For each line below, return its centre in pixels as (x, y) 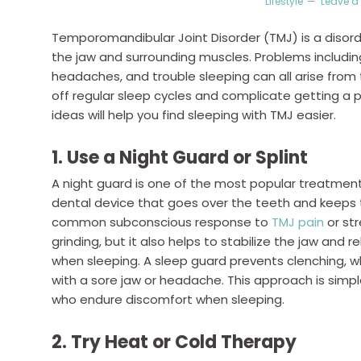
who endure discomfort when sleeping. (168, 299)
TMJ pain (298, 222)
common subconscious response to (162, 222)
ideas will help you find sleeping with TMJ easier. (194, 115)
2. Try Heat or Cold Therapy (174, 342)
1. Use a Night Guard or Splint (180, 158)
